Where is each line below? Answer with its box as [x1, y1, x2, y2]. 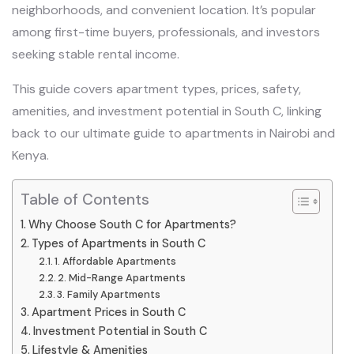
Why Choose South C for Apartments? [28, 217, 236, 232]
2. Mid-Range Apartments [58, 271, 186, 285]
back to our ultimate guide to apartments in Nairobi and [12, 125, 335, 142]
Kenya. [12, 147, 49, 164]
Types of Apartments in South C [31, 236, 205, 251]
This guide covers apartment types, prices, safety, [12, 81, 301, 98]
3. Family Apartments [57, 288, 161, 302]
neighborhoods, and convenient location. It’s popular [12, 2, 316, 19]
